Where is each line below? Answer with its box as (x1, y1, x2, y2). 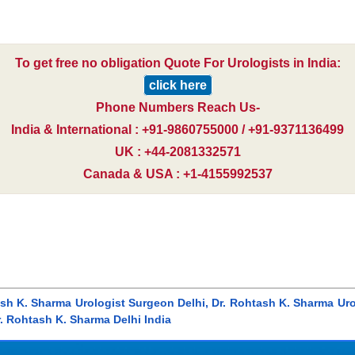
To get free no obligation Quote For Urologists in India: (14, 56, 341, 71)
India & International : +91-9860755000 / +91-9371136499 (11, 123, 344, 137)
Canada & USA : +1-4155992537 (82, 167, 273, 181)
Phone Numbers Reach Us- (95, 101, 260, 115)
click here (148, 78, 207, 93)
